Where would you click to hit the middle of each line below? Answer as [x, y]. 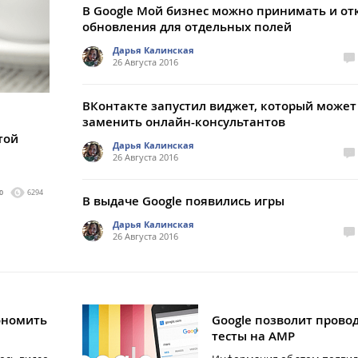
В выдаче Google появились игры [183, 201]
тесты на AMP [253, 336]
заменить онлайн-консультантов [184, 122]
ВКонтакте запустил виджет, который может [219, 106]
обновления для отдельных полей [187, 27]
